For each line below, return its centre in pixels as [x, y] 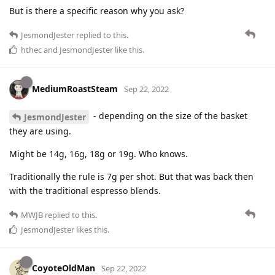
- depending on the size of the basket [169, 115]
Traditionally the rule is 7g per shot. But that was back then [131, 176]
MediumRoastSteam [75, 88]
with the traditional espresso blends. [85, 190]
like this [128, 49]
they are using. [40, 131]
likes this [91, 229]
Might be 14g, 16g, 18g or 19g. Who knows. [99, 153]
